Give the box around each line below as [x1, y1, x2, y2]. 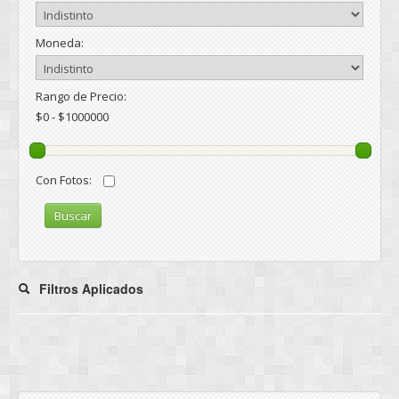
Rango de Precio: [36, 88, 126, 104]
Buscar [54, 208, 92, 224]
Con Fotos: [36, 172, 94, 189]
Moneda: [36, 35, 84, 51]
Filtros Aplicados [39, 280, 143, 298]
